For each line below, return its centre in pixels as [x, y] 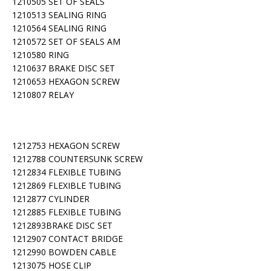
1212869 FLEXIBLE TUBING [67, 185]
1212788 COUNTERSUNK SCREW [77, 159]
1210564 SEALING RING [59, 28]
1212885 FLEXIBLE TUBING [67, 212]
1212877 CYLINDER [51, 199]
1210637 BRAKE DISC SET [64, 68]
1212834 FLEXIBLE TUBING [67, 172]
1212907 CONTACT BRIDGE [67, 239]
